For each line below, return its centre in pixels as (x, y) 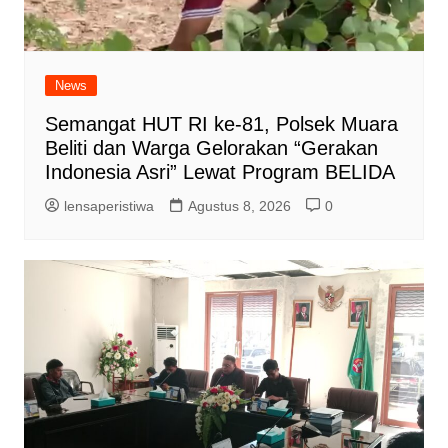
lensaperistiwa (108, 205)
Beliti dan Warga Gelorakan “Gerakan (211, 147)
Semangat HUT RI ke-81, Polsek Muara (221, 123)
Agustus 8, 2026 (239, 205)
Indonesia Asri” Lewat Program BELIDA (219, 171)
